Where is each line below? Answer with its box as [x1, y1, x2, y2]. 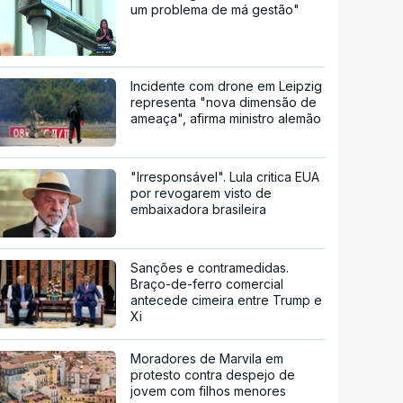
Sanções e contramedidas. [130, 259, 290, 275]
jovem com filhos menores [130, 382, 287, 399]
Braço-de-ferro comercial [130, 275, 284, 291]
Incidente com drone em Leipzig [130, 77, 323, 94]
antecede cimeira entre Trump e [130, 291, 323, 308]
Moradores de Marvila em [130, 350, 284, 366]
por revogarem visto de [130, 184, 273, 201]
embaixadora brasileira [130, 201, 267, 217]
